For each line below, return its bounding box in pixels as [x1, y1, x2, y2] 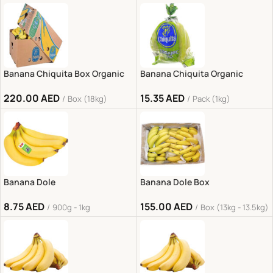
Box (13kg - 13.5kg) [200, 202, 269, 213]
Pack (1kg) [192, 93, 230, 104]
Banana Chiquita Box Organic [4, 67, 124, 79]
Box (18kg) [68, 93, 107, 104]
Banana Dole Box [140, 176, 210, 188]
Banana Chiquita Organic [140, 67, 243, 79]
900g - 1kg [52, 202, 90, 213]
